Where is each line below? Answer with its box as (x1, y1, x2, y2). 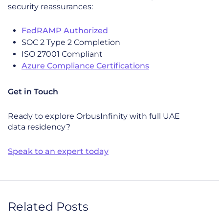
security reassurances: (8, 2, 93, 11)
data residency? (8, 122, 74, 131)
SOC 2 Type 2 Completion (22, 38, 120, 47)
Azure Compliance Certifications (22, 61, 149, 70)
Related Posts (8, 199, 88, 214)
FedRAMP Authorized (22, 26, 108, 35)
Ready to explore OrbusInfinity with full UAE (8, 111, 180, 121)
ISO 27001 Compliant (22, 49, 105, 59)
